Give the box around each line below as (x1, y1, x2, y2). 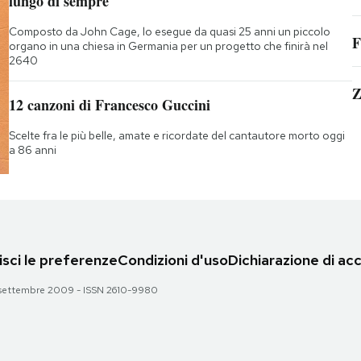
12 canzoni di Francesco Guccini (8, 94, 210, 116)
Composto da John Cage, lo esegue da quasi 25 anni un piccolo (8, 24, 330, 39)
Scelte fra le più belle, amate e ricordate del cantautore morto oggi (8, 128, 345, 143)
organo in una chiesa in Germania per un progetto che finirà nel (8, 39, 328, 54)
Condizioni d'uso (118, 251, 228, 270)
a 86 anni (8, 143, 56, 158)
